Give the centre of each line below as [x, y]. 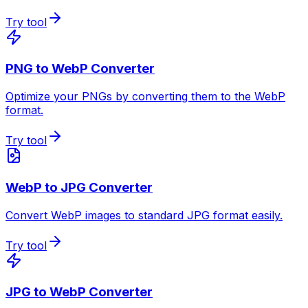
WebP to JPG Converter [79, 187]
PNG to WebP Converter [80, 69]
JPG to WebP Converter [79, 292]
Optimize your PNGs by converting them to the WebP [145, 97]
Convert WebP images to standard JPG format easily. [144, 215]
